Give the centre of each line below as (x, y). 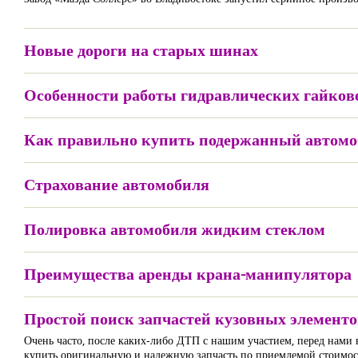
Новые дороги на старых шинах (141, 50)
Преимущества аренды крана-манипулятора (188, 274)
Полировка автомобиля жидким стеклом (175, 229)
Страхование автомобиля (117, 184)
